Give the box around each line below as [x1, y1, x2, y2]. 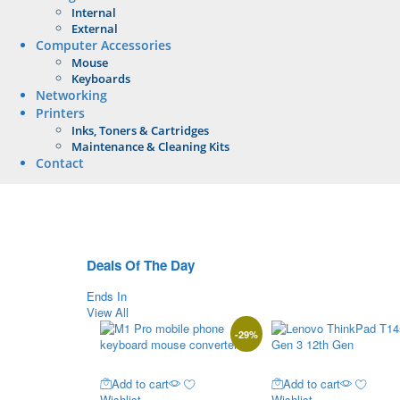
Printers [36, 104, 85, 121]
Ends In [87, 287, 127, 305]
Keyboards [71, 70, 130, 87]
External [71, 20, 118, 37]
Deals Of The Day [87, 255, 195, 276]
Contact [36, 154, 84, 171]
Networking [36, 86, 107, 104]
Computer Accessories [36, 36, 171, 54]
